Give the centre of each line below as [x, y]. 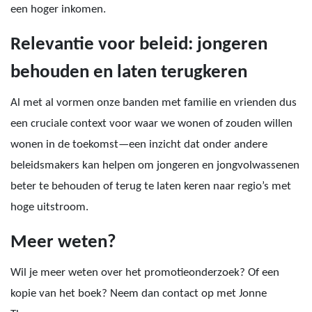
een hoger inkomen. [58, 9]
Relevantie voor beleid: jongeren [139, 45]
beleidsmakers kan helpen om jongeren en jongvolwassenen [155, 165]
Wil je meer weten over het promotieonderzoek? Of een [145, 273]
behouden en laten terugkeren [129, 73]
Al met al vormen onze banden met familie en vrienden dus [154, 103]
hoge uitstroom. [49, 207]
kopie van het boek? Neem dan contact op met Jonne [139, 294]
